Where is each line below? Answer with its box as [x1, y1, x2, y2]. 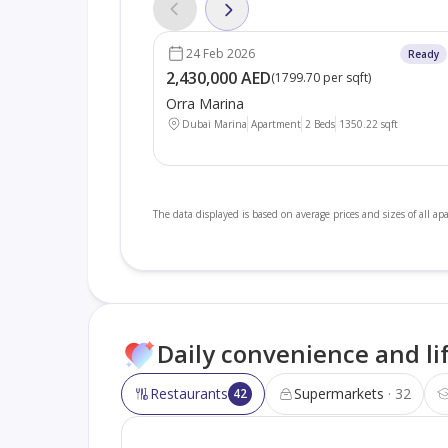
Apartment [250, 116, 301, 131]
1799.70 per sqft [274, 68, 368, 86]
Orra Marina [165, 93, 244, 113]
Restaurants [149, 383, 228, 403]
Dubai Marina [181, 116, 247, 131]
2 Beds [304, 116, 335, 131]
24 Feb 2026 [185, 44, 255, 62]
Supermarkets [293, 383, 384, 403]
